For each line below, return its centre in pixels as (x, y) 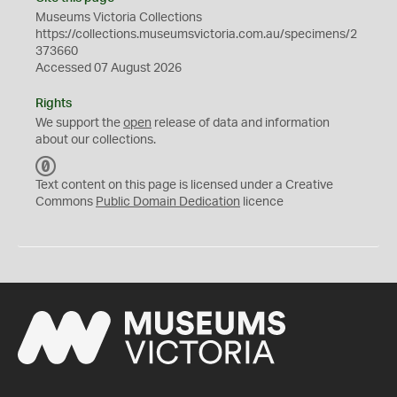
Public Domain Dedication (168, 202)
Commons (66, 202)
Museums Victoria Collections (119, 18)
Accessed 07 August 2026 (109, 68)
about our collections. (96, 140)
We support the (79, 123)
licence (262, 202)
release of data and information (241, 123)
